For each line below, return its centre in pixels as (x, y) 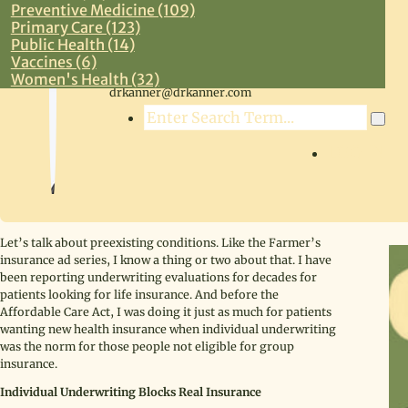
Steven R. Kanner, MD (171, 75)
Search (168, 115)
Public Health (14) (72, 44)
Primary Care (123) (75, 27)
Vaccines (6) (53, 61)
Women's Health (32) (85, 79)
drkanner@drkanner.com (181, 92)
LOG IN (357, 152)
